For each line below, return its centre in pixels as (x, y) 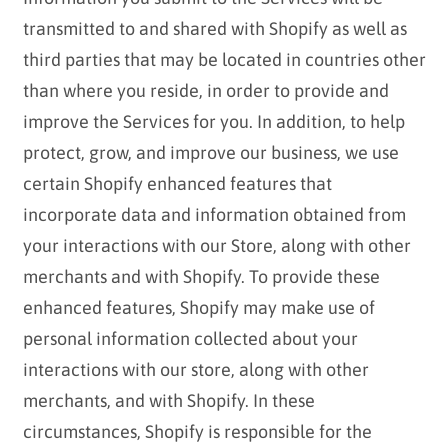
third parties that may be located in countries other (224, 60)
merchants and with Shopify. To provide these (201, 277)
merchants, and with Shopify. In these (168, 401)
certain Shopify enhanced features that (177, 184)
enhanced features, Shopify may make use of (198, 308)
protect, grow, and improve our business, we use (210, 153)
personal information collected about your (190, 339)
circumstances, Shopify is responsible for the (197, 432)
